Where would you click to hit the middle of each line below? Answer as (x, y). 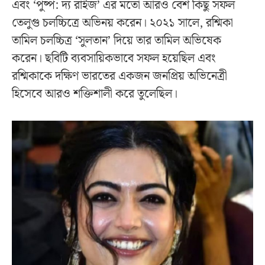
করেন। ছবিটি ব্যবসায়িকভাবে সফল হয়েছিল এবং (114, 58)
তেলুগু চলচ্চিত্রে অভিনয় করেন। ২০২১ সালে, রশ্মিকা (122, 23)
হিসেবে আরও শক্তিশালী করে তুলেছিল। (95, 94)
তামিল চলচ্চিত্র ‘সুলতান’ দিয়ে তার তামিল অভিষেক (117, 41)
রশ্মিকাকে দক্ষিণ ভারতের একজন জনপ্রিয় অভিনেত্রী (119, 76)
